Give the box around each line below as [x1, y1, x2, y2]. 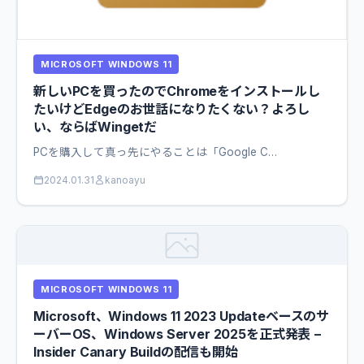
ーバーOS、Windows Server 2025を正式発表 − [33, 325, 322, 342]
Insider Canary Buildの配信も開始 [33, 343, 238, 360]
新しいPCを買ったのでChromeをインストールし [33, 82, 320, 99]
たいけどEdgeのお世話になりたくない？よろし [33, 100, 310, 117]
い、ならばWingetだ [33, 118, 158, 135]
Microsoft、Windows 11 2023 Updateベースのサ [33, 307, 330, 324]
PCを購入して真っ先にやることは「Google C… [33, 145, 277, 158]
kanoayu [105, 173, 145, 186]
